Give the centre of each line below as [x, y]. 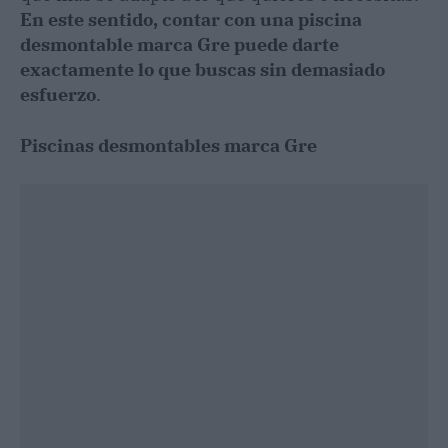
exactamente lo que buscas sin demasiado [202, 69]
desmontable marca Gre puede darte [179, 44]
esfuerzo [58, 94]
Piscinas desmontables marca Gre [168, 145]
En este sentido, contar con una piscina [191, 19]
